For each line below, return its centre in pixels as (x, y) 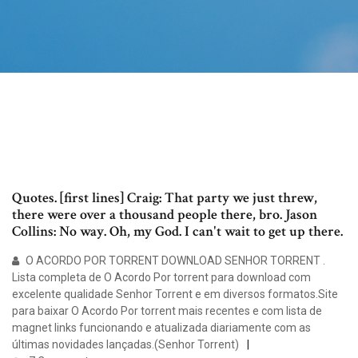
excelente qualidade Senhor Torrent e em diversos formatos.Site (175, 294)
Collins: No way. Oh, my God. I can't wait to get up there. (177, 232)
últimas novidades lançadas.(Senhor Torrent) (125, 345)
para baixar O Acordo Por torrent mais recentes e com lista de (167, 311)
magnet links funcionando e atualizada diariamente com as (161, 328)
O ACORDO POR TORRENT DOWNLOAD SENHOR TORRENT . (174, 261)
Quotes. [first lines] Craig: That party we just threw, (165, 198)
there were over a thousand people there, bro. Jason (165, 215)
